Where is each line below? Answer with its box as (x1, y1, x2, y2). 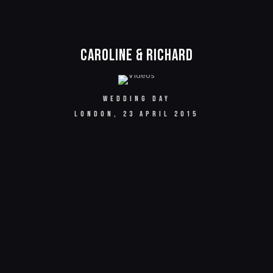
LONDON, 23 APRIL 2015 (74, 109, 199, 119)
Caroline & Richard (80, 46, 193, 65)
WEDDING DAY (102, 94, 171, 104)
